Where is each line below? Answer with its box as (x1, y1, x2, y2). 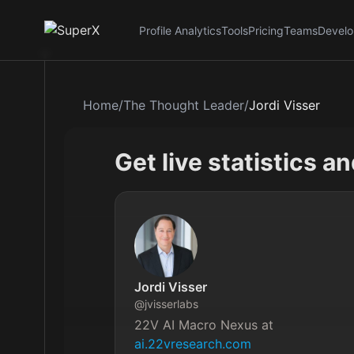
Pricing (248, 24, 284, 37)
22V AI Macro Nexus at (134, 317, 277, 333)
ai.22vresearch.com (134, 336, 251, 352)
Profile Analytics (139, 24, 221, 37)
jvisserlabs (145, 297, 198, 311)
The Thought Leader (123, 97, 244, 113)
